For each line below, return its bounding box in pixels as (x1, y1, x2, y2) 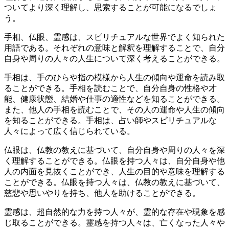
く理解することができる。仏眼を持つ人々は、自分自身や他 (4, 156, 225, 166)
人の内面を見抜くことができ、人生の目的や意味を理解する (4, 167, 225, 176)
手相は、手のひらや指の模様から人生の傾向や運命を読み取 (4, 73, 225, 82)
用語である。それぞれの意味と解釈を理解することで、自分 (4, 43, 225, 53)
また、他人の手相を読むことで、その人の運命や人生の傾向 (4, 105, 225, 114)
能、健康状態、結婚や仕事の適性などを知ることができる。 (4, 95, 225, 104)
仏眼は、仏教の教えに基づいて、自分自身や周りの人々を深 (4, 146, 225, 155)
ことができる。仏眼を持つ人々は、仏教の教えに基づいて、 (4, 178, 225, 187)
